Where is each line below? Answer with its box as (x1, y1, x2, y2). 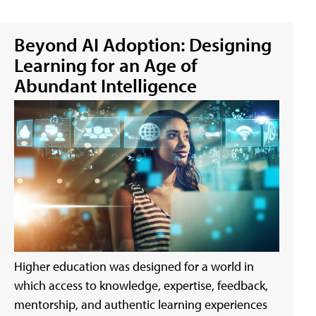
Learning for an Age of (14, 52, 197, 77)
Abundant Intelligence (14, 73, 197, 97)
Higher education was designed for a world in (14, 257, 254, 274)
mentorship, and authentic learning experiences (14, 296, 267, 312)
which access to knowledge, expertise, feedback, (14, 276, 268, 293)
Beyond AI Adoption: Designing (14, 32, 272, 56)
